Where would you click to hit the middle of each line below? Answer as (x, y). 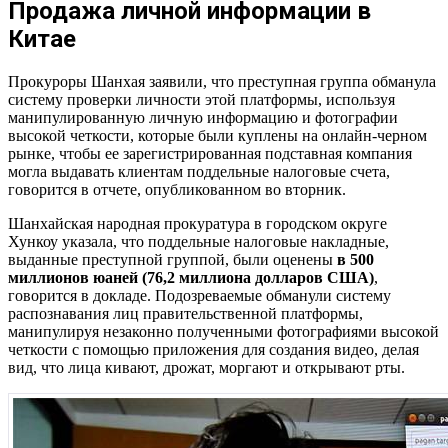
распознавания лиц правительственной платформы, (185, 313)
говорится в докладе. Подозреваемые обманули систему (199, 295)
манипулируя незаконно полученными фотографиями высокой (223, 331)
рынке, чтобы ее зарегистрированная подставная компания (210, 153)
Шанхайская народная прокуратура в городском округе (197, 223)
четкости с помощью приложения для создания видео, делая (213, 349)
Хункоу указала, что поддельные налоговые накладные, (198, 241)
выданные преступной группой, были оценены (172, 259)
